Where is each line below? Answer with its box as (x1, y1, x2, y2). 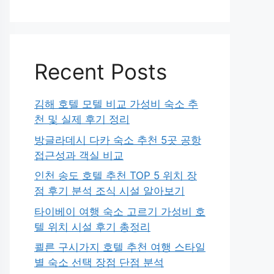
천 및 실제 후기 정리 (34, 113, 130, 125)
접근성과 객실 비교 (34, 149, 124, 161)
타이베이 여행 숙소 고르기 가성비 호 (34, 205, 206, 218)
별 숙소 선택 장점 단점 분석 (34, 256, 164, 268)
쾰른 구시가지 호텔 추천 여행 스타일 (34, 241, 206, 253)
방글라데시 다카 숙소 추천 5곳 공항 (34, 133, 201, 146)
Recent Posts (34, 59, 167, 84)
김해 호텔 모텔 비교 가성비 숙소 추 (34, 98, 198, 110)
